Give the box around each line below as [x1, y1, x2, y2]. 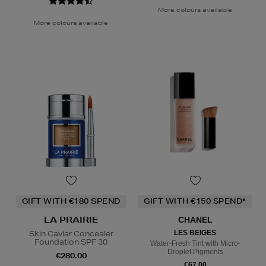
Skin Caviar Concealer [28, 229, 113, 239]
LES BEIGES [174, 229, 216, 237]
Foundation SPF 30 [34, 237, 107, 248]
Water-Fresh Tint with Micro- [150, 239, 240, 248]
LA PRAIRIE [43, 214, 99, 226]
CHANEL [178, 215, 213, 225]
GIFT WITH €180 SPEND [21, 196, 121, 207]
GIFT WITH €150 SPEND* [144, 196, 246, 207]
